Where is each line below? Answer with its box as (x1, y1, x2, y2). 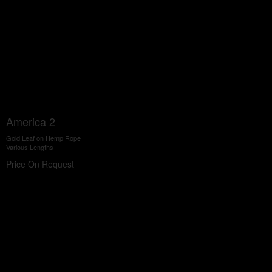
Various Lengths (6, 142, 53, 152)
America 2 (6, 114, 55, 129)
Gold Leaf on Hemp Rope (6, 133, 81, 143)
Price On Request (6, 158, 74, 170)
